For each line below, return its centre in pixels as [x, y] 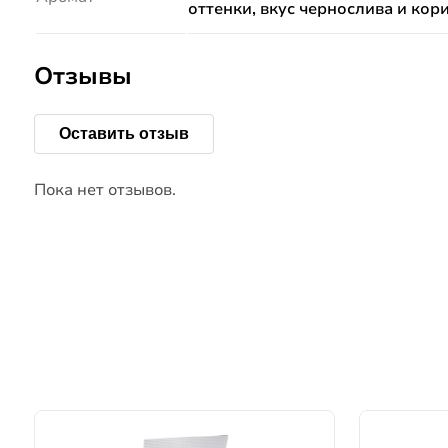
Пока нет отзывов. [104, 190]
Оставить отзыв [123, 134]
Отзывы [82, 76]
